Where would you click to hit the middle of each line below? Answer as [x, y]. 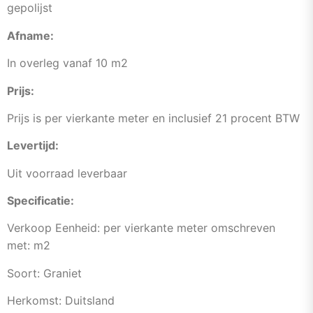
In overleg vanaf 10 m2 [67, 63]
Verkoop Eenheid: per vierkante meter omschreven [141, 228]
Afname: [30, 35]
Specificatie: [41, 201]
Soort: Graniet [44, 273]
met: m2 [29, 246]
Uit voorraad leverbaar [67, 173]
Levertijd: [33, 146]
